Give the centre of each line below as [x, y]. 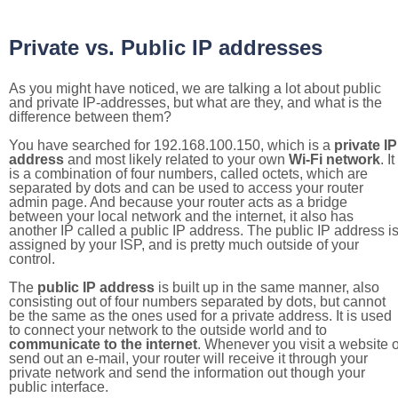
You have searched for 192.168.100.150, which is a [171, 145]
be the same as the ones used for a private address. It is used [200, 316]
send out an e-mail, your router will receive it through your [188, 358]
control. [32, 259]
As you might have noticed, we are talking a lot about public [195, 88]
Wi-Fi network [334, 159]
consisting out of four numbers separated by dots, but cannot [197, 302]
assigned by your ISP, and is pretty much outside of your [184, 245]
